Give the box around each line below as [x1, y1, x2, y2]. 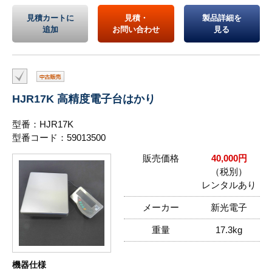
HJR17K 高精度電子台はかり [12, 92, 155, 105]
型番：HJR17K [12, 118, 73, 129]
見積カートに [26, 13, 74, 22]
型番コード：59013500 [12, 132, 106, 143]
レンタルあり [202, 179, 256, 190]
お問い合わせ [112, 24, 160, 34]
